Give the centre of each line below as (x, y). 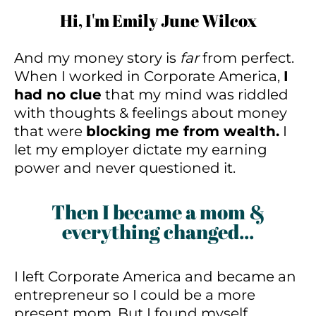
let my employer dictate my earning (141, 149)
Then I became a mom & (158, 211)
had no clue (58, 94)
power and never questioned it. (125, 168)
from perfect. (247, 57)
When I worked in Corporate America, (149, 76)
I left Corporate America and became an (155, 276)
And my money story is (97, 57)
